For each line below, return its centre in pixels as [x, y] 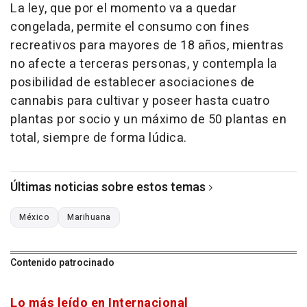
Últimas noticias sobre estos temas [108, 188]
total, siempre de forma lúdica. [99, 138]
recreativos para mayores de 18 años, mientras [147, 46]
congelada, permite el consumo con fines [130, 27]
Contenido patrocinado [62, 263]
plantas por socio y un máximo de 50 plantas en [148, 120]
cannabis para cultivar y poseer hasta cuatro [140, 101]
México [34, 218]
